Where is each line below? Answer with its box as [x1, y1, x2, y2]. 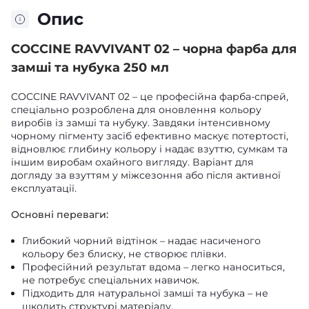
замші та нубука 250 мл [11, 60, 169, 75]
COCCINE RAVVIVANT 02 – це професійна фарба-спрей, [11, 90, 288, 103]
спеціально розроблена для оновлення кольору [11, 103, 261, 116]
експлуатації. [11, 182, 77, 195]
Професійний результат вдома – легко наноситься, [22, 261, 285, 273]
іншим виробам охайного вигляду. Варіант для [11, 156, 254, 168]
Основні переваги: [11, 208, 108, 221]
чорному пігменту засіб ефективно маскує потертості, [11, 130, 288, 142]
